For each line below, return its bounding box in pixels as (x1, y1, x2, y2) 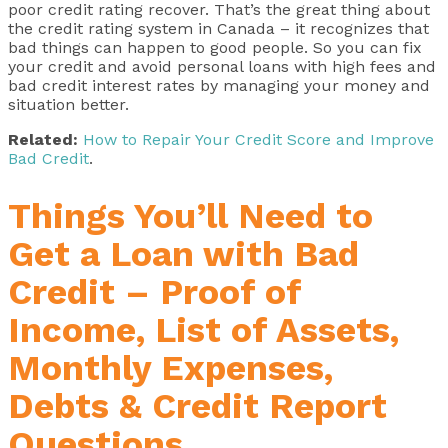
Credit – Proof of (8, 270, 301, 313)
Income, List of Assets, (8, 308, 399, 351)
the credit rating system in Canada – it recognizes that (8, 18, 429, 38)
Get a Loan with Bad (8, 232, 359, 275)
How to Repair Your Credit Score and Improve (83, 129, 434, 149)
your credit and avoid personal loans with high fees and (8, 56, 436, 76)
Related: (8, 129, 78, 149)
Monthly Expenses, (8, 346, 333, 389)
